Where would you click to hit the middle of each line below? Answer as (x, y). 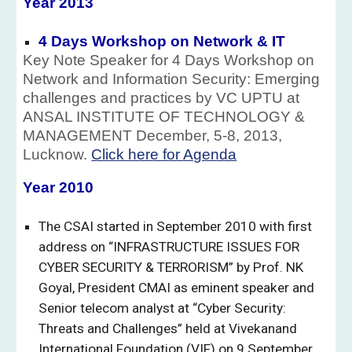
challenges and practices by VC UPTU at (161, 98)
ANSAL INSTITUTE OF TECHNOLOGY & (164, 117)
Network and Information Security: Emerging (172, 79)
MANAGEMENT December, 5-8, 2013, (153, 136)
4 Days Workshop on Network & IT (162, 41)
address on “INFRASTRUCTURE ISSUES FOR (169, 247)
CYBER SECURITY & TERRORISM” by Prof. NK (171, 267)
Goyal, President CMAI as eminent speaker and (177, 288)
